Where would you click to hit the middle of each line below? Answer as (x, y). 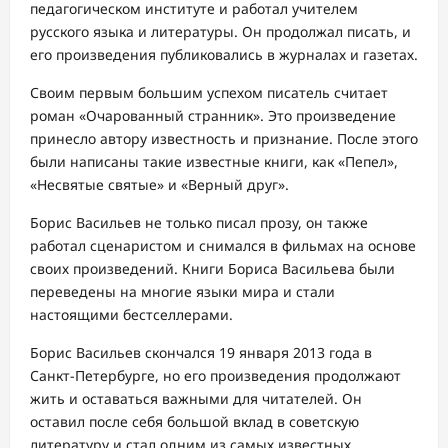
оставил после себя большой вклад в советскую (194, 421)
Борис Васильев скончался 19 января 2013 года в (201, 352)
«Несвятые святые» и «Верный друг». (159, 184)
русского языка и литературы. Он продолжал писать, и (220, 31)
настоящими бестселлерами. (131, 314)
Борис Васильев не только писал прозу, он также (199, 222)
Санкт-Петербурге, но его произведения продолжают (215, 375)
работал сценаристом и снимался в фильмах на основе (223, 245)
